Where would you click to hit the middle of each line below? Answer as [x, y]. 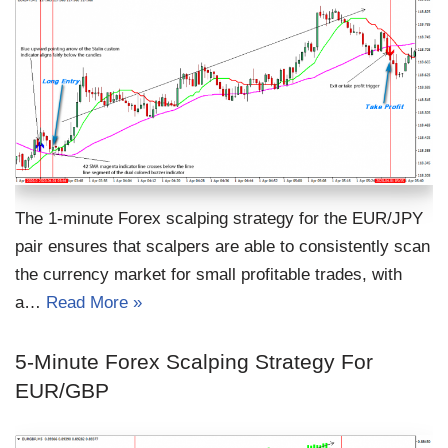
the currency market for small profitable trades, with [208, 275]
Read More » [94, 303]
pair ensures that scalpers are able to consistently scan [222, 247]
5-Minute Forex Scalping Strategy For [194, 362]
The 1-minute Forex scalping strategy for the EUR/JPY [219, 219]
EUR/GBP [62, 391]
